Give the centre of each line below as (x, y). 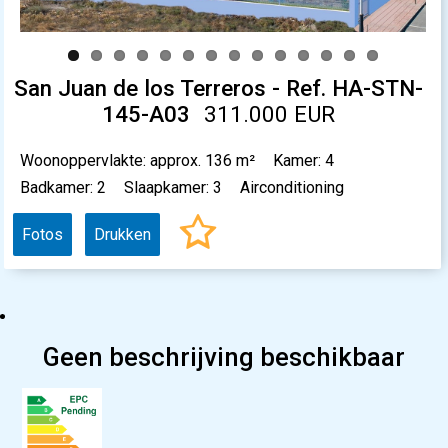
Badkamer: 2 (63, 187)
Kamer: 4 (304, 160)
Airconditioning (292, 187)
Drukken (123, 234)
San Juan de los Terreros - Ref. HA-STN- (218, 87)
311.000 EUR (269, 113)
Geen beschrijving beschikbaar (224, 356)
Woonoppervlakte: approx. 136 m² (138, 160)
